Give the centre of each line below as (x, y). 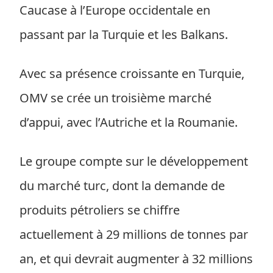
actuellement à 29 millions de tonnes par (134, 234)
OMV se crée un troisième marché (115, 98)
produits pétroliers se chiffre (100, 210)
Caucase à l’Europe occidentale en (115, 10)
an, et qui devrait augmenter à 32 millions (136, 259)
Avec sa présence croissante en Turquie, (132, 73)
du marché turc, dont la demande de (122, 186)
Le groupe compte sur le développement (134, 161)
